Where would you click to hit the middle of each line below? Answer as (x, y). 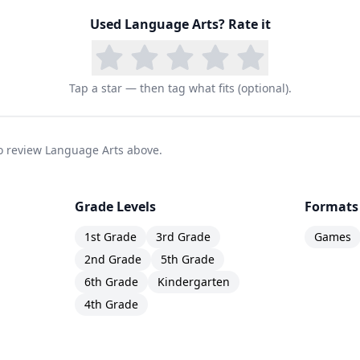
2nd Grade (113, 259)
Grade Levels (116, 206)
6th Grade (112, 281)
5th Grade (188, 259)
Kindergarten (194, 281)
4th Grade (112, 304)
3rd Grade (184, 236)
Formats (331, 206)
